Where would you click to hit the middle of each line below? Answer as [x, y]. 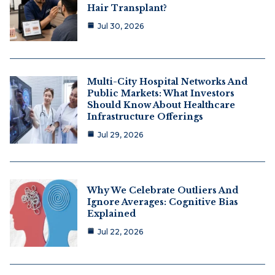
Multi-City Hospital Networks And [167, 81]
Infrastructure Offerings [145, 116]
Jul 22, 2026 [120, 231]
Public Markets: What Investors [161, 93]
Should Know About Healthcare [161, 105]
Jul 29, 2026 [120, 134]
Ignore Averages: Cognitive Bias [163, 202]
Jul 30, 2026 [121, 26]
